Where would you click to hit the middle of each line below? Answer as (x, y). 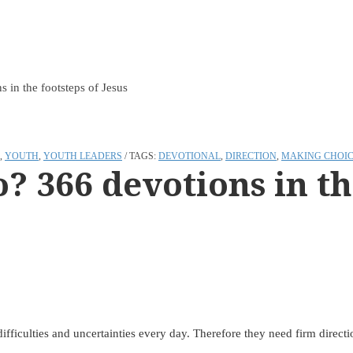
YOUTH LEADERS (83, 156)
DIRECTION (251, 156)
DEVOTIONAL (190, 156)
